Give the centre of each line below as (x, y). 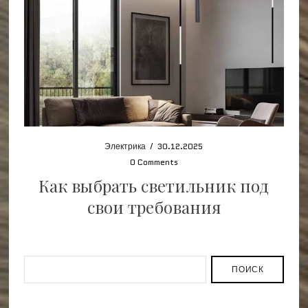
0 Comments (154, 162)
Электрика (125, 146)
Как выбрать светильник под (154, 185)
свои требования (154, 207)
